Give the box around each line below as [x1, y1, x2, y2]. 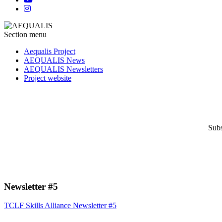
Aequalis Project [24, 47, 75, 55]
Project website [24, 73, 71, 82]
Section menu [4, 30, 47, 39]
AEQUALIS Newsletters [24, 64, 103, 73]
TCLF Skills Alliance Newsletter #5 [4, 201, 116, 210]
